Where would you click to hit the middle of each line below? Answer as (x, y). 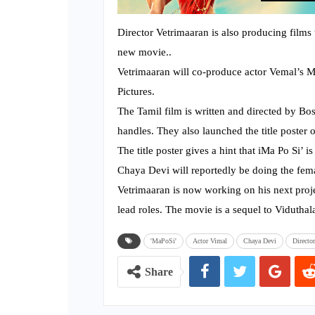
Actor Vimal (210, 241)
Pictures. (136, 92)
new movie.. (144, 52)
